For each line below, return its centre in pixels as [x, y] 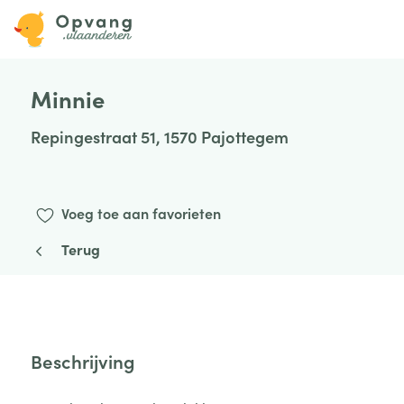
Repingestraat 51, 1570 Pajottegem [159, 136]
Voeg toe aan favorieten [141, 213]
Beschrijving [83, 362]
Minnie [67, 98]
